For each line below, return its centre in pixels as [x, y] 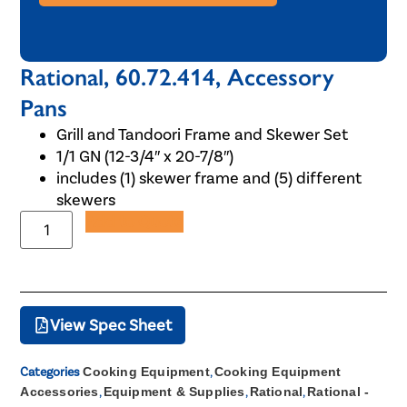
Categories [50, 372]
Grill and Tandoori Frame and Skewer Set [203, 134]
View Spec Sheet [111, 325]
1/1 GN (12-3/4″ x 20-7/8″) [145, 156]
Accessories [60, 391]
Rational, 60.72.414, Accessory [178, 77]
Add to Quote [135, 221]
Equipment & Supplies [174, 391]
